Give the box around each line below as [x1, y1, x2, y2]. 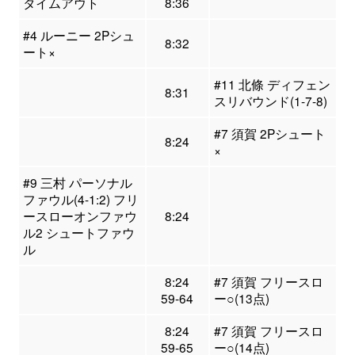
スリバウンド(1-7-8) [213, 92, 327, 110]
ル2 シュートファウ [22, 223, 135, 242]
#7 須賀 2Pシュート [213, 124, 326, 143]
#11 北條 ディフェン [213, 75, 330, 94]
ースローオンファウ [22, 207, 137, 225]
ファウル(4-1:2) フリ [22, 190, 139, 208]
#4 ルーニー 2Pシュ [22, 26, 135, 44]
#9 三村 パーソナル [22, 174, 132, 192]
